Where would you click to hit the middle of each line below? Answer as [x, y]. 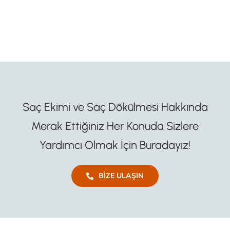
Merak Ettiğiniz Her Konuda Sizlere [115, 126]
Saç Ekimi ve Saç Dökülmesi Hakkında [115, 107]
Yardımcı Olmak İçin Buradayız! [115, 145]
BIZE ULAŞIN [121, 176]
